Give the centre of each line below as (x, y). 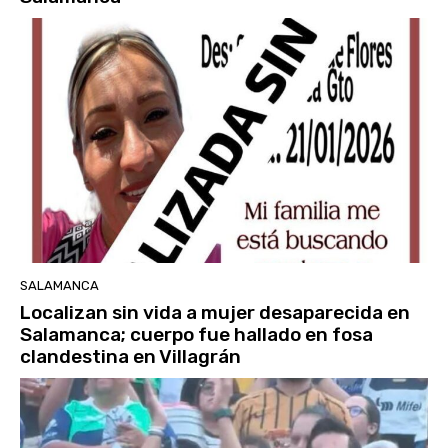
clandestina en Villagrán (130, 356)
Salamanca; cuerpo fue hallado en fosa (196, 334)
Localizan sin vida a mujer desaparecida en (215, 312)
